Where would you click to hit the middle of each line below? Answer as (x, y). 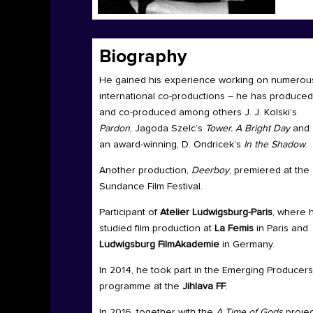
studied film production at (157, 229)
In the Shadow (275, 145)
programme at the (141, 287)
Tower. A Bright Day (248, 129)
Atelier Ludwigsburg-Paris (216, 213)
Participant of (130, 213)
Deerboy (210, 171)
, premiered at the (269, 171)
